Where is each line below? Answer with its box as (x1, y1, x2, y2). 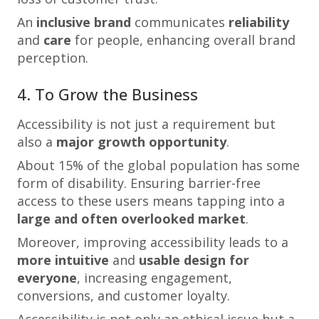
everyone (17, 269, 77, 286)
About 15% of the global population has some (17, 157, 300, 174)
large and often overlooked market (17, 210, 246, 227)
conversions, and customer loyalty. (17, 287, 230, 304)
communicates (131, 14, 229, 31)
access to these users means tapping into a (17, 192, 285, 209)
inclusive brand (36, 14, 131, 31)
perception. (17, 49, 88, 66)
